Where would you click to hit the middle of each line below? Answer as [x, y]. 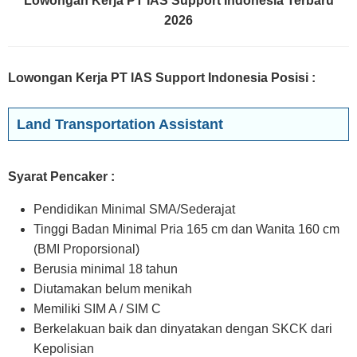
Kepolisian [64, 349]
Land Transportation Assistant [120, 124]
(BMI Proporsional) [86, 249]
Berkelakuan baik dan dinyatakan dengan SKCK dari [183, 329]
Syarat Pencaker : [61, 177]
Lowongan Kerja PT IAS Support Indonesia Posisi [158, 78]
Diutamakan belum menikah [113, 289]
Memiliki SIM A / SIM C [97, 309]
